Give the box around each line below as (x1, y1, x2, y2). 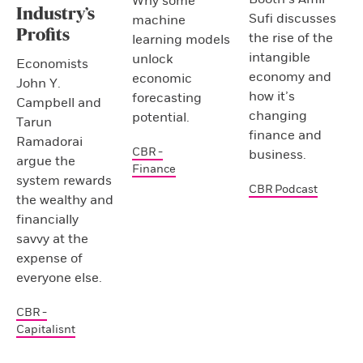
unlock (132, 51, 173, 68)
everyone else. (16, 270, 102, 287)
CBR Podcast (248, 182, 318, 197)
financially (16, 211, 79, 228)
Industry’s (16, 6, 95, 23)
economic (132, 70, 193, 88)
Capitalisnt (16, 322, 75, 337)
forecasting (132, 90, 203, 107)
